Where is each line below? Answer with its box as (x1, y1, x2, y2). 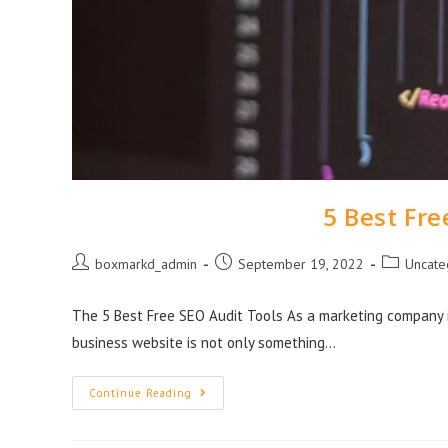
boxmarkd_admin (95, 254, 197, 273)
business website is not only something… (72, 332, 336, 352)
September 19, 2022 (238, 254, 364, 273)
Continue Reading (89, 385, 192, 400)
